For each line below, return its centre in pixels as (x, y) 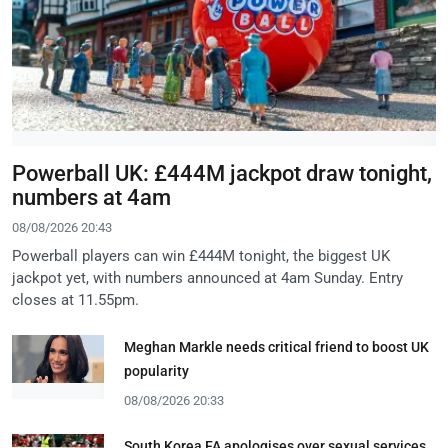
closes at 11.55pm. (75, 299)
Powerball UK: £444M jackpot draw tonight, (222, 173)
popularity (156, 370)
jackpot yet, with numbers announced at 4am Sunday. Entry (207, 277)
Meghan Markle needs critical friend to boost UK (276, 346)
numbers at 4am (91, 197)
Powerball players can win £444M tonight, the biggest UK (201, 255)
